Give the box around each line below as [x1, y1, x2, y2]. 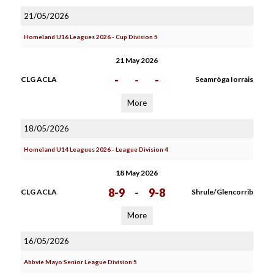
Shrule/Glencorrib [191, 187, 253, 196]
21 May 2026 [116, 56, 158, 65]
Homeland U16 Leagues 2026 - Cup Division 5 [23, 33, 158, 40]
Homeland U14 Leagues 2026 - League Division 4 [23, 146, 168, 153]
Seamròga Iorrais [194, 75, 253, 84]
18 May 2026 [116, 168, 158, 177]
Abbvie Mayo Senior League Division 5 [23, 258, 137, 265]
